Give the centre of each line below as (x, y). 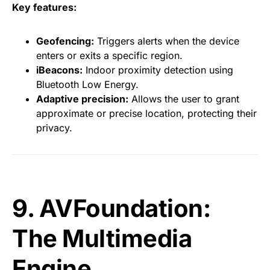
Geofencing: (65, 41)
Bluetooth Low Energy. (87, 84)
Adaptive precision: (82, 99)
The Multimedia (102, 238)
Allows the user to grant (184, 99)
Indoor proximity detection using (158, 70)
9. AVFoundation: (111, 208)
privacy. (54, 128)
